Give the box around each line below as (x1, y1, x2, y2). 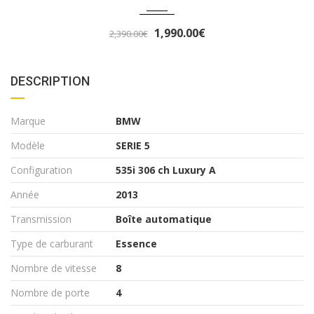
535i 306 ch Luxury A (116, 163, 216, 177)
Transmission (11, 212, 71, 226)
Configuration (11, 163, 72, 177)
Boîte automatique (116, 212, 212, 226)
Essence (116, 236, 157, 250)
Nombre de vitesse (11, 261, 97, 275)
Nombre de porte (11, 285, 90, 299)
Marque (11, 114, 46, 128)
